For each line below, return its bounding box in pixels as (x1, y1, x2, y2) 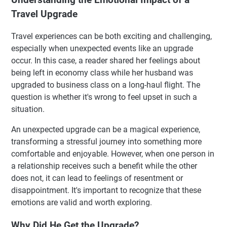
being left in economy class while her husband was (11, 68, 193, 78)
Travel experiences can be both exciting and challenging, (11, 31, 212, 42)
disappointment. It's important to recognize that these (11, 185, 201, 196)
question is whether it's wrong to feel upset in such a (11, 92, 197, 102)
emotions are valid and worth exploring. (11, 198, 152, 208)
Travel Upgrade (11, 8, 78, 20)
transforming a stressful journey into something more (11, 137, 202, 147)
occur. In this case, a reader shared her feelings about (11, 56, 200, 66)
